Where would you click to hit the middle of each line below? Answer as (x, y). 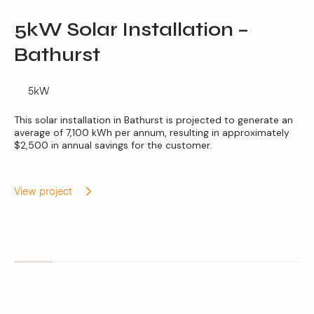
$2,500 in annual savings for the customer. (113, 145)
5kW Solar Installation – (131, 29)
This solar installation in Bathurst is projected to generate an (153, 120)
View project (45, 192)
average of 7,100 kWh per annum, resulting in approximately (152, 132)
